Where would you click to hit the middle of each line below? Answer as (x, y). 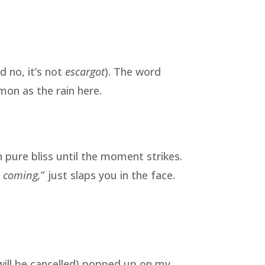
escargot (85, 71)
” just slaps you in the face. (108, 175)
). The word (133, 71)
